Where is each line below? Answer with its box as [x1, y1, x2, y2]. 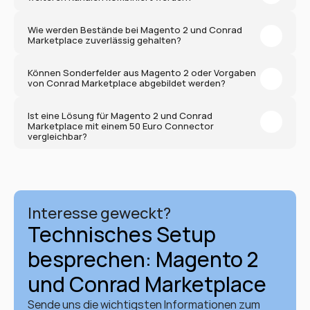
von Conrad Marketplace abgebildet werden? [28, 77, 226, 89]
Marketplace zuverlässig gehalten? [28, 34, 181, 46]
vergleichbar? [28, 130, 87, 143]
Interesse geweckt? [28, 203, 171, 224]
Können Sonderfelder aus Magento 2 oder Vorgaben [28, 66, 256, 79]
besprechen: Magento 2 [28, 245, 259, 273]
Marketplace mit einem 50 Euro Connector [28, 120, 214, 132]
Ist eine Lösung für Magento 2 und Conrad [28, 109, 212, 122]
